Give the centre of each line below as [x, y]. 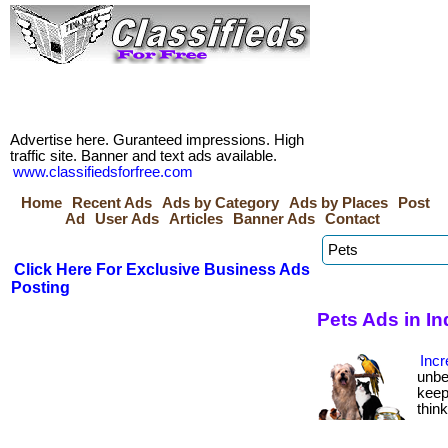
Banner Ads [274, 219]
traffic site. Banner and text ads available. [143, 156]
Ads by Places [338, 203]
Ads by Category [220, 203]
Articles [196, 219]
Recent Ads [112, 203]
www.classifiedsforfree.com [103, 172]
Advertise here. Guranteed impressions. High [157, 140]
